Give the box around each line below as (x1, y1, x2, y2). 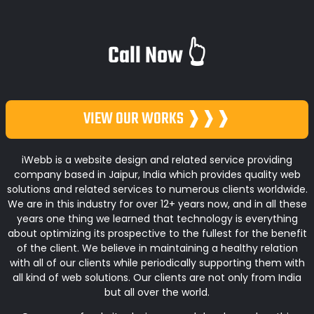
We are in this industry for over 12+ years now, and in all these (7, 196, 307, 211)
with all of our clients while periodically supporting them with (9, 255, 305, 270)
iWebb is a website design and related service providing (22, 152, 292, 167)
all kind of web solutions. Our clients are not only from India (13, 270, 301, 285)
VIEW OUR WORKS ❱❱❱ (83, 106, 231, 132)
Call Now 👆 (107, 38, 207, 74)
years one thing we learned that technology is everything (16, 211, 298, 226)
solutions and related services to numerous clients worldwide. (6, 182, 308, 196)
